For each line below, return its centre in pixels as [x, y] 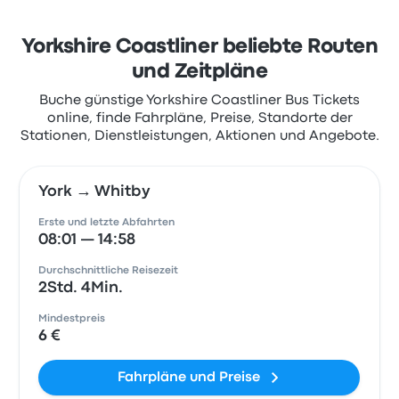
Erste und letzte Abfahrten [107, 223]
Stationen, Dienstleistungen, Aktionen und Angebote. [199, 136]
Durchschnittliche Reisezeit [109, 271]
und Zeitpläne [199, 72]
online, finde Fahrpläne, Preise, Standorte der [199, 118]
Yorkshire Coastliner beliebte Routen [199, 47]
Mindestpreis [72, 319]
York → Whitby [95, 192]
